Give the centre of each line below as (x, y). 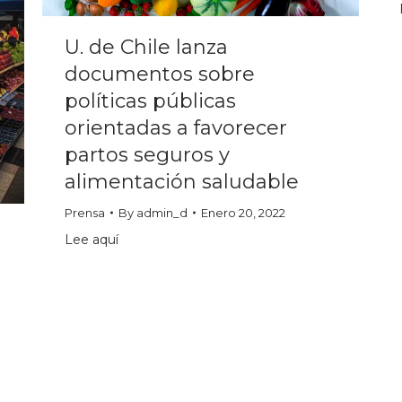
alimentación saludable (182, 181)
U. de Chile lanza (146, 47)
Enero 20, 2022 (243, 212)
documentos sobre (160, 74)
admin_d (162, 212)
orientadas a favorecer (176, 127)
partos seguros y (147, 154)
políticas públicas (150, 100)
